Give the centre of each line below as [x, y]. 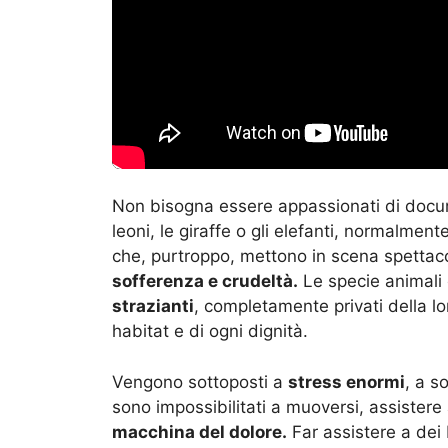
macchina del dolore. [199, 431]
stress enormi [346, 381]
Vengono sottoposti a [200, 381]
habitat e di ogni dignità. [210, 331]
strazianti [153, 306]
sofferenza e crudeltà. [205, 281]
